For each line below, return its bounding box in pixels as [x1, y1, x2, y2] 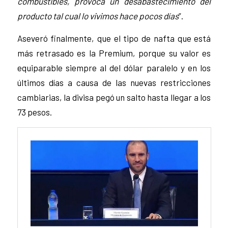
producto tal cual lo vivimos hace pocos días [17, 11, 179, 21]
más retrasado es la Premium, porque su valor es [17, 47, 211, 58]
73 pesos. [17, 106, 52, 117]
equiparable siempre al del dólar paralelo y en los [17, 62, 211, 73]
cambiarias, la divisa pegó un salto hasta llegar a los [17, 92, 211, 102]
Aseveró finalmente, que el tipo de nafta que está [17, 33, 211, 43]
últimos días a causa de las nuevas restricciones [17, 77, 211, 88]
